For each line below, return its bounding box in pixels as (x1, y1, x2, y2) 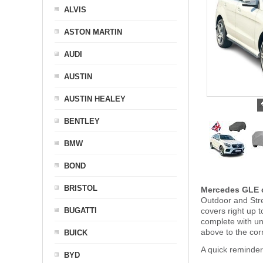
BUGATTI (64, 206, 97, 215)
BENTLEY (64, 117, 100, 126)
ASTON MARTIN (64, 28, 122, 36)
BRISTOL (64, 184, 97, 193)
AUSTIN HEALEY (64, 95, 126, 103)
